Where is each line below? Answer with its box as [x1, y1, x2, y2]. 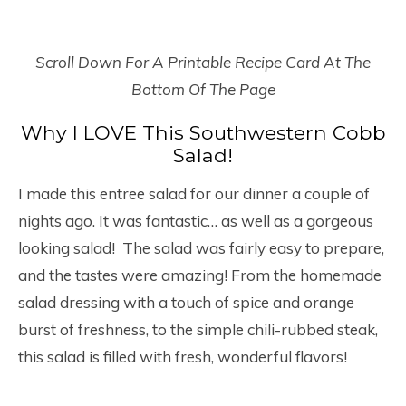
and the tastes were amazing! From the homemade [18, 266, 382, 285]
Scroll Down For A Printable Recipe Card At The [35, 53, 371, 72]
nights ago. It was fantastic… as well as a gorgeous [18, 211, 373, 231]
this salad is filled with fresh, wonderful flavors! [18, 347, 347, 367]
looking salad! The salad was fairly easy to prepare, [18, 238, 384, 258]
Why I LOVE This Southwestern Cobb [20, 121, 386, 145]
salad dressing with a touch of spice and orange [18, 293, 354, 313]
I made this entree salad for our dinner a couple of [18, 184, 370, 204]
